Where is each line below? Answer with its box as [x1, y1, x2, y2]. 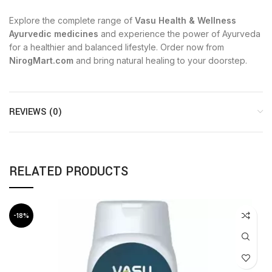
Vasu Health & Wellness [135, 15, 236, 25]
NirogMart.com [9, 55, 73, 66]
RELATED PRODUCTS [9, 162, 128, 180]
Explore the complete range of [9, 15, 135, 25]
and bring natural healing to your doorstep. [73, 55, 247, 66]
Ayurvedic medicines [9, 28, 98, 39]
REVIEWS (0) [9, 105, 62, 118]
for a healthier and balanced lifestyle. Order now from [9, 41, 224, 52]
